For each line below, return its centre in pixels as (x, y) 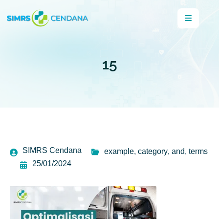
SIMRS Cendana (52, 150)
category (153, 151)
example (119, 151)
